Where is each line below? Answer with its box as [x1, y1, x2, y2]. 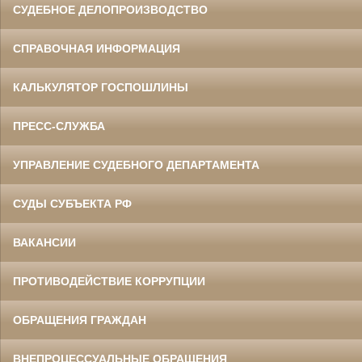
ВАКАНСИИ [13, 236, 76, 250]
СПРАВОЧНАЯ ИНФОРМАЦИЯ [13, 42, 180, 56]
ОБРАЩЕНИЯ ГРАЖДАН [13, 314, 146, 327]
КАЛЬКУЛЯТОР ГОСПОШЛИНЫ [13, 81, 188, 95]
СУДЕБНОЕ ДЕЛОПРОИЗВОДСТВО [13, 3, 208, 17]
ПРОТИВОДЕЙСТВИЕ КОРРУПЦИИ [13, 275, 205, 288]
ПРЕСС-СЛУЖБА [13, 120, 105, 133]
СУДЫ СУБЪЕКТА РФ [13, 197, 132, 211]
